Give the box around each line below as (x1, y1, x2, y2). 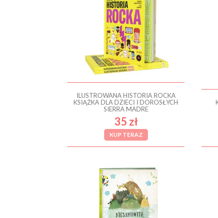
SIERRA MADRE (103, 105, 148, 113)
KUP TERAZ (109, 130, 143, 138)
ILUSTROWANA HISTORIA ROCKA (76, 91, 176, 99)
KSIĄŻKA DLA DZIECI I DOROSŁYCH (73, 98, 178, 106)
